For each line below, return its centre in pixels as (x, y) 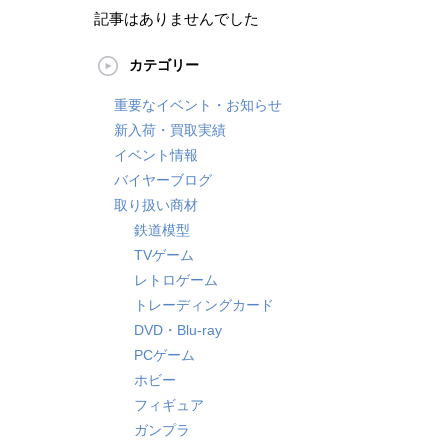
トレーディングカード (203, 305)
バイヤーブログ (162, 180)
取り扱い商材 (155, 205)
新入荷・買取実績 (169, 130)
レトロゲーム (175, 280)
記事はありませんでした (176, 19)
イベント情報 (155, 155)
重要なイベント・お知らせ (197, 105)
